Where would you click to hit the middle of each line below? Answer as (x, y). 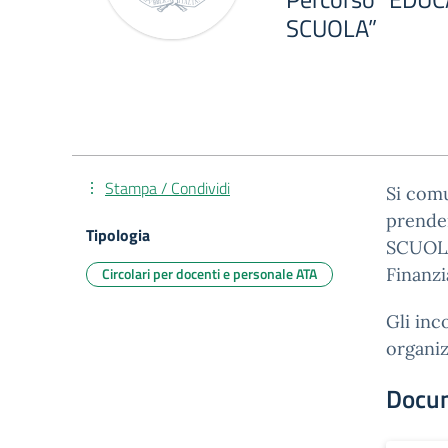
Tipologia (118, 235)
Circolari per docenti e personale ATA (209, 273)
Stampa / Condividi (167, 188)
